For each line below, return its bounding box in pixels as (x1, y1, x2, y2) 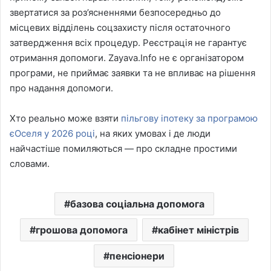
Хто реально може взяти (10, 112, 121, 124)
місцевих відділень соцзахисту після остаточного (10, 21, 230, 33)
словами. (10, 157, 50, 169)
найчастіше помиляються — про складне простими (10, 142, 237, 154)
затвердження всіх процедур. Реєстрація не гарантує (10, 36, 247, 48)
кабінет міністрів (157, 223, 239, 236)
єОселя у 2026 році (10, 127, 95, 139)
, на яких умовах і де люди (95, 127, 211, 139)
